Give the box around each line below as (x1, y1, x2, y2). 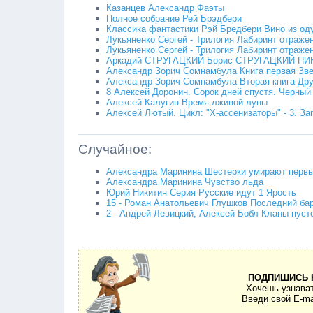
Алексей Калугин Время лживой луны (106, 97, 268, 108)
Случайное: (78, 142, 152, 156)
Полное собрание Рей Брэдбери (106, 13, 242, 24)
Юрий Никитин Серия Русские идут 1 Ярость (106, 187, 296, 198)
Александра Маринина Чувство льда (106, 177, 263, 187)
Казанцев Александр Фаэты (106, 3, 224, 13)
